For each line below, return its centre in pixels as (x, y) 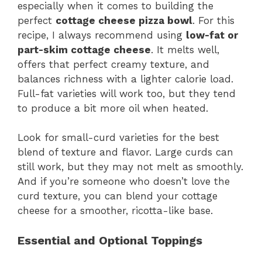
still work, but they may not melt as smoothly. (130, 167)
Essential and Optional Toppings (110, 240)
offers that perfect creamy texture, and (113, 64)
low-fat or (212, 35)
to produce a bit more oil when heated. (113, 108)
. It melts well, (185, 49)
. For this (213, 20)
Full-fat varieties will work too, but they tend (127, 93)
